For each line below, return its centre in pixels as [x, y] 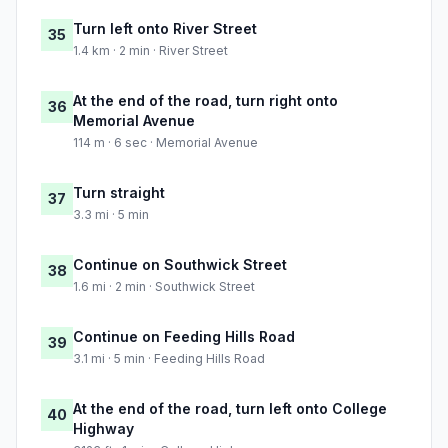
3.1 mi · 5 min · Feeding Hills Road [169, 359]
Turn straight [119, 193]
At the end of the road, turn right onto [205, 101]
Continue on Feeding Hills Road [184, 337]
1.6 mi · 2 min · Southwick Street [164, 287]
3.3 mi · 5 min [111, 215]
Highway [103, 429]
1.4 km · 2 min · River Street [150, 51]
